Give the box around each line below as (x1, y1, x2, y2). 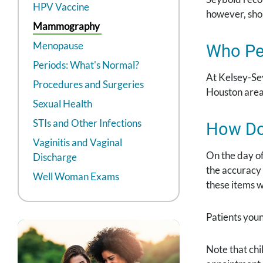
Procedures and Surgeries (33, 78, 144, 91)
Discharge (33, 151, 77, 164)
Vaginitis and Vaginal (33, 136, 122, 149)
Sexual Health (33, 97, 92, 110)
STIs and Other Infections (33, 117, 141, 130)
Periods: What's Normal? (33, 59, 139, 72)
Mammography (33, 20, 100, 33)
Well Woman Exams (33, 170, 119, 183)
